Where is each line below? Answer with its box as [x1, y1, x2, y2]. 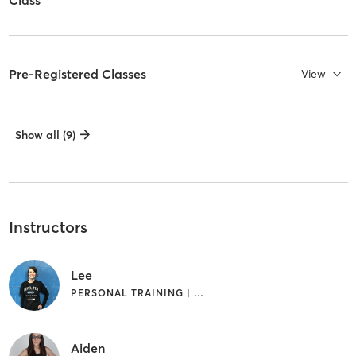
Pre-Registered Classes [8, 65, 146, 82]
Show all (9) [14, 127, 75, 142]
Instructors [8, 216, 87, 237]
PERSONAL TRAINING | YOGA [193, 287, 203, 300]
